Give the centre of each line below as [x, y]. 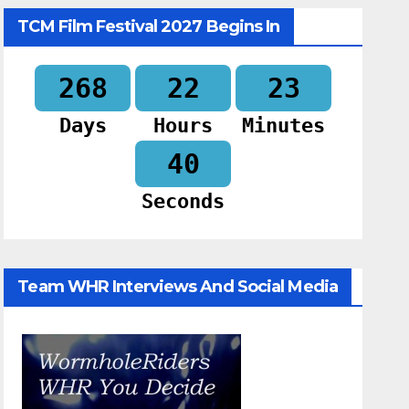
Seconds [184, 202]
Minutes [284, 126]
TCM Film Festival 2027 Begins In [149, 27]
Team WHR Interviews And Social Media [178, 287]
